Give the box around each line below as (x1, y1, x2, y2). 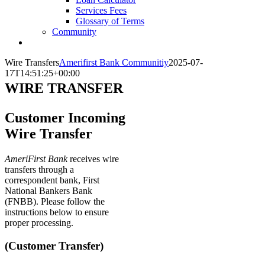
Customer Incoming (5, 109, 125, 125)
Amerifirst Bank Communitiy (59, 57, 169, 67)
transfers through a (5, 164, 74, 174)
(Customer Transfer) (5, 239, 104, 252)
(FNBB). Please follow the (5, 196, 105, 206)
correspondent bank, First (5, 174, 99, 185)
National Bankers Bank (5, 185, 92, 196)
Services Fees (76, 5, 127, 15)
